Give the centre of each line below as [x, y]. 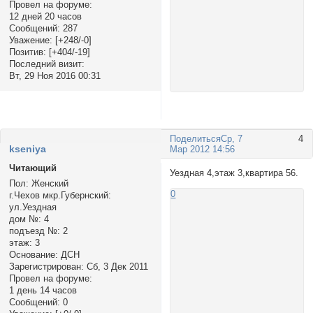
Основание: [33, 254]
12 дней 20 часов [45, 16]
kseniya [27, 148]
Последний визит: [46, 64]
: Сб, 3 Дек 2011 [114, 266]
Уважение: [30, 40]
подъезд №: [34, 231]
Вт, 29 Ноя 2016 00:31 [54, 75]
